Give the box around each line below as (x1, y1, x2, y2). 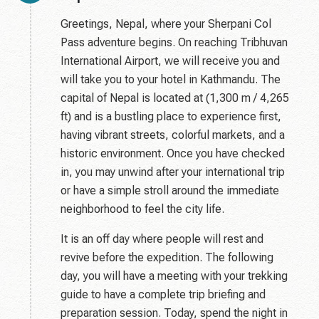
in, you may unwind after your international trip (61, 165, 285, 179)
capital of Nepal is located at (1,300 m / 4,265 (61, 91, 289, 105)
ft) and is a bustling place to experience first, (61, 110, 281, 124)
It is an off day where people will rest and (61, 232, 263, 246)
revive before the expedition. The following (61, 251, 273, 265)
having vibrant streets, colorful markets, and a (61, 128, 285, 142)
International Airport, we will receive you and (61, 54, 280, 68)
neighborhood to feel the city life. (61, 202, 224, 216)
